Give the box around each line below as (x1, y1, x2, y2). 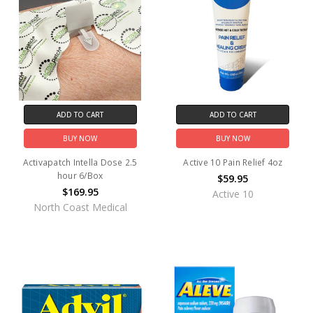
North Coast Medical (33, 200, 127, 214)
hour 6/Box (57, 169, 103, 182)
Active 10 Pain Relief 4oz (183, 156, 283, 168)
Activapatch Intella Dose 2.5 (22, 156, 138, 168)
